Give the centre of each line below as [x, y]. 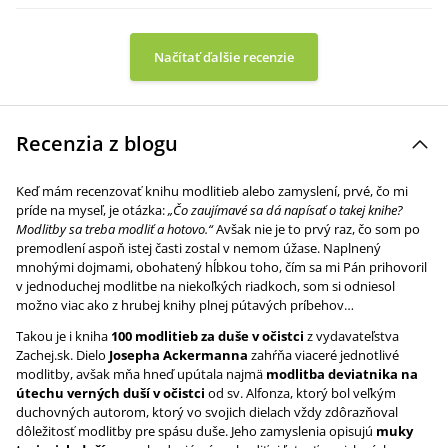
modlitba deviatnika [332, 374]
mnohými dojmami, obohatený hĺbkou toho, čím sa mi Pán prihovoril [221, 267]
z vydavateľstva [351, 336]
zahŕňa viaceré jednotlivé [323, 355]
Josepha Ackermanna [178, 355]
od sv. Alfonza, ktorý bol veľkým [300, 393]
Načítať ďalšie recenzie [224, 57]
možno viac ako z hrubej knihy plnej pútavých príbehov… [185, 305]
